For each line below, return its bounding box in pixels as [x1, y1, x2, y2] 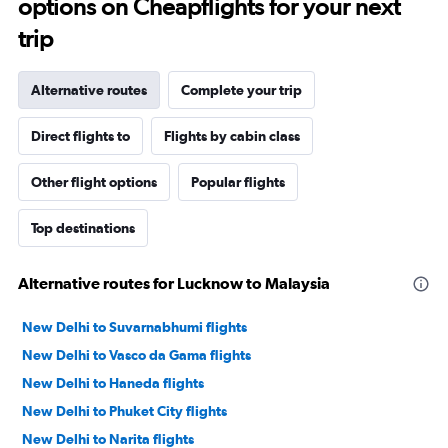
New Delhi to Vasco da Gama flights [22, 347, 251, 364]
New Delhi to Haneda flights [22, 375, 204, 392]
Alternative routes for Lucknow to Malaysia [18, 274, 330, 293]
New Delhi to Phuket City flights [22, 403, 227, 420]
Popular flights [191, 174, 285, 191]
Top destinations [31, 220, 135, 237]
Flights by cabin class [164, 128, 300, 145]
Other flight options [31, 174, 157, 191]
